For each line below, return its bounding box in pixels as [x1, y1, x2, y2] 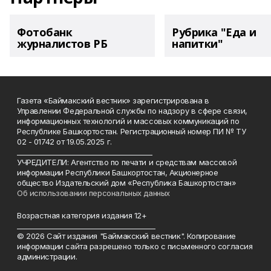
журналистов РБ [17, 36, 108, 51]
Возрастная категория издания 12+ [17, 211, 147, 220]
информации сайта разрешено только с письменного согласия [17, 241, 253, 251]
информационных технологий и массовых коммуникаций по [17, 116, 240, 126]
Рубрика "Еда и [172, 25, 256, 39]
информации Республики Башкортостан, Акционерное [17, 168, 218, 177]
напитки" [172, 36, 223, 51]
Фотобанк [17, 25, 73, 39]
